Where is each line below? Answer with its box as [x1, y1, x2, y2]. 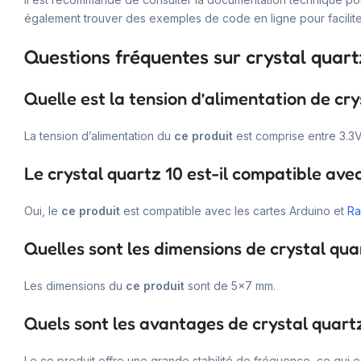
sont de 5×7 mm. [185, 278, 276, 293]
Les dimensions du [24, 278, 126, 293]
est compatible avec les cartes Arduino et [120, 203, 347, 218]
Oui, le [24, 203, 61, 218]
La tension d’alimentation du [24, 128, 174, 143]
